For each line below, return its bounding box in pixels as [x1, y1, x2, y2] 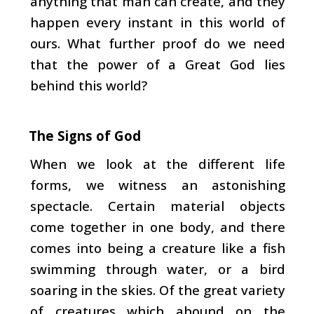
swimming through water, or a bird [30, 259, 285, 278]
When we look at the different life [30, 154, 285, 172]
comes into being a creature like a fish [30, 238, 285, 257]
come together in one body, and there [30, 217, 285, 235]
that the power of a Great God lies [30, 55, 285, 73]
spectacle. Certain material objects [30, 196, 285, 214]
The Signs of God [29, 126, 141, 144]
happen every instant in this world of [30, 13, 285, 31]
